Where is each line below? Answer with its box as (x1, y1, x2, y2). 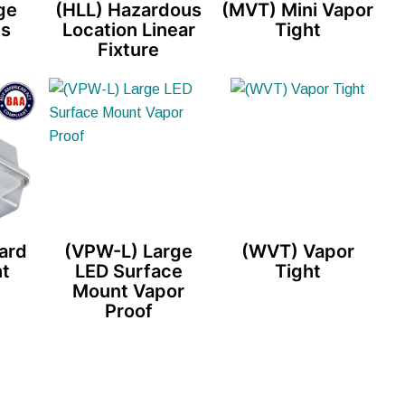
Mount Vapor (72, 280, 185, 303)
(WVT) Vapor (240, 240, 354, 263)
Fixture (98, 39, 160, 61)
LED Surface (74, 260, 183, 283)
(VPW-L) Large (64, 240, 193, 263)
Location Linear (61, 19, 195, 42)
